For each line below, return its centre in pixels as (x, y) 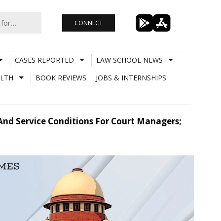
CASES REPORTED (44, 60)
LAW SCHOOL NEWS (129, 60)
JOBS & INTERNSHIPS (131, 77)
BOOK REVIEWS (61, 77)
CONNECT (88, 23)
